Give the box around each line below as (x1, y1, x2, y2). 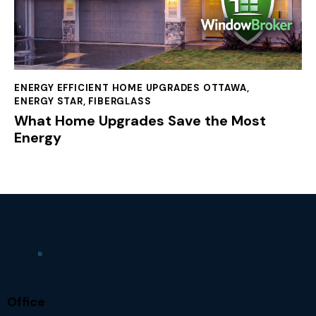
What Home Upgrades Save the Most (14, 111, 266, 130)
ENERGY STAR (14, 95, 83, 107)
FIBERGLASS (88, 95, 152, 107)
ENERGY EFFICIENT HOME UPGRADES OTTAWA (14, 81, 247, 94)
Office (7, 293, 45, 310)
